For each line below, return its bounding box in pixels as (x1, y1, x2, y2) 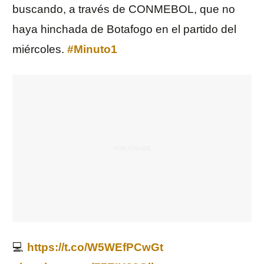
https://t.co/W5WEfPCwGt (27, 241, 163, 254)
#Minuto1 (67, 43, 117, 56)
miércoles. (12, 43, 67, 56)
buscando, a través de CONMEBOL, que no (12, 3, 235, 16)
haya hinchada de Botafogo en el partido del (12, 23, 236, 36)
